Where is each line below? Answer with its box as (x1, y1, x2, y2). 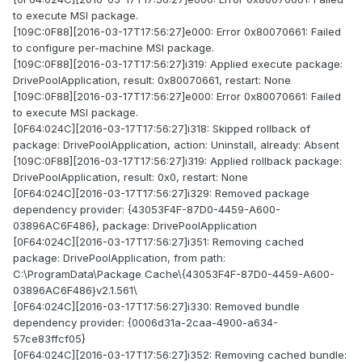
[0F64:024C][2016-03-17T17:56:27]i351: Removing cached (13, 235, 304, 249)
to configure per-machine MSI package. (13, 41, 214, 55)
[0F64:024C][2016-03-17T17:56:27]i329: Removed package (13, 187, 309, 200)
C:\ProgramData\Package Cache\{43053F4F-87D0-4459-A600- (13, 267, 335, 281)
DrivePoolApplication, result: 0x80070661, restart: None (13, 74, 291, 87)
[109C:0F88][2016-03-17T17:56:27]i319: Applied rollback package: (13, 154, 342, 168)
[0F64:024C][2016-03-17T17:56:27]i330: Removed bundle (13, 300, 300, 314)
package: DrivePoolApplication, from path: (13, 251, 225, 265)
